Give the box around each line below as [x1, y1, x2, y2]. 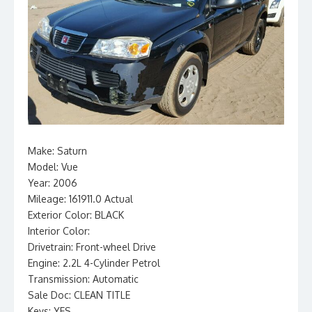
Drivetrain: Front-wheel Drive [28, 241, 156, 253]
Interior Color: [28, 225, 90, 237]
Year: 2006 [28, 177, 77, 189]
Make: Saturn [28, 145, 87, 157]
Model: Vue [28, 161, 78, 173]
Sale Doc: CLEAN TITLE [28, 289, 130, 301]
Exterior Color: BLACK [28, 209, 124, 221]
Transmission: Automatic [28, 273, 139, 285]
